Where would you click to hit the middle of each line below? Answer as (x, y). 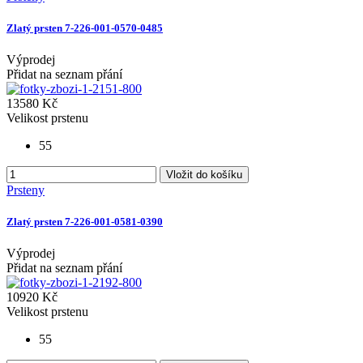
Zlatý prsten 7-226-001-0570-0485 (85, 28)
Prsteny (26, 190)
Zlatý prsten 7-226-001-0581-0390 (85, 222)
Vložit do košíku (204, 175)
